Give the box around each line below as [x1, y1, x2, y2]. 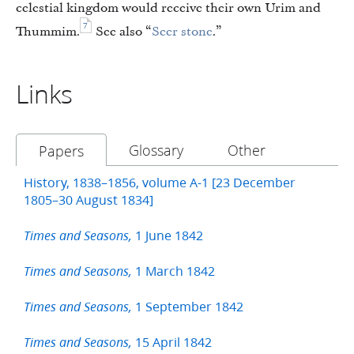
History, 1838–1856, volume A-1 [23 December [24, 173, 296, 192]
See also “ [92, 23, 152, 41]
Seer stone [152, 23, 213, 41]
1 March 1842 [132, 262, 215, 281]
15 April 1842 [132, 333, 212, 352]
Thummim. [16, 23, 80, 41]
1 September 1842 [132, 297, 243, 316]
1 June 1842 [132, 226, 203, 245]
